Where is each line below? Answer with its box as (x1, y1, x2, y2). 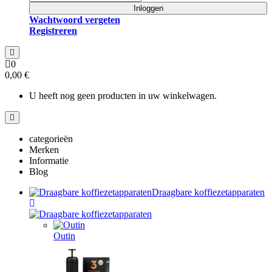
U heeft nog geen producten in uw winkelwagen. (29, 90, 217, 101)
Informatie (29, 155, 69, 166)
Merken (29, 144, 59, 155)
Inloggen (133, 4, 163, 13)
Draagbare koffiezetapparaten (152, 187, 265, 197)
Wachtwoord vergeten (29, 15, 120, 25)
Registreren (29, 25, 77, 36)
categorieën (29, 134, 73, 144)
